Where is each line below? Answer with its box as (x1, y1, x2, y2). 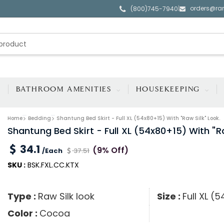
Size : (156, 190, 182, 203)
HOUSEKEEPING (135, 85, 203, 93)
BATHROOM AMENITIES (15, 85, 114, 93)
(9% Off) (92, 144, 128, 156)
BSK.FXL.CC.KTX (25, 160, 79, 170)
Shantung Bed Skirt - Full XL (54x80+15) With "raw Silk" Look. (56, 114, 220, 122)
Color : (7, 207, 39, 220)
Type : (7, 190, 38, 203)
